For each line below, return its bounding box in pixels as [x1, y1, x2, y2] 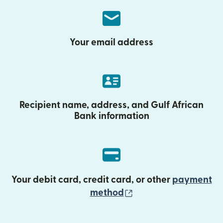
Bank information [74, 111, 149, 121]
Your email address [70, 38, 153, 47]
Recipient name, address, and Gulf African [19, 101, 204, 110]
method [90, 188, 124, 198]
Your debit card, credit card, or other [11, 175, 172, 185]
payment [172, 175, 212, 185]
